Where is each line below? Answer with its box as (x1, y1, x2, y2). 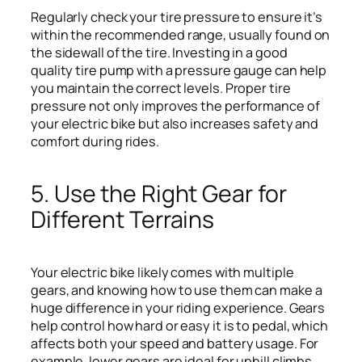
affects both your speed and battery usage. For (31, 334, 319, 352)
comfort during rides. (31, 132, 159, 150)
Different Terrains (31, 203, 215, 235)
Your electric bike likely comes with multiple (31, 263, 294, 281)
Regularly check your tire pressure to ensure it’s (31, 7, 323, 26)
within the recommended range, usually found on (31, 25, 330, 44)
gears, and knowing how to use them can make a (31, 280, 322, 299)
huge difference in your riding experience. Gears (31, 298, 326, 317)
